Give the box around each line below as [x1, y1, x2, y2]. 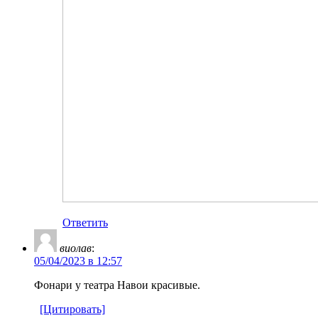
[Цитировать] [40, 302, 105, 315]
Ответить [62, 216, 108, 229]
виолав [60, 241, 92, 254]
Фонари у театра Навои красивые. [34, 278, 200, 291]
